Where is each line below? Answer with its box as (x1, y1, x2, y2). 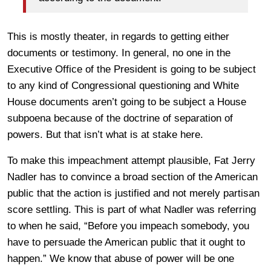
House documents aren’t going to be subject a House (7, 96, 246, 108)
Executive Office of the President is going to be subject (7, 63, 256, 75)
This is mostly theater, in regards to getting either (7, 30, 229, 42)
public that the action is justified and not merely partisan (7, 187, 260, 199)
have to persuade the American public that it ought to (7, 236, 245, 248)
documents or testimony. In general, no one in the (7, 47, 230, 59)
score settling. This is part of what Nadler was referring (7, 203, 256, 215)
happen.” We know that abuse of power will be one (7, 252, 234, 264)
